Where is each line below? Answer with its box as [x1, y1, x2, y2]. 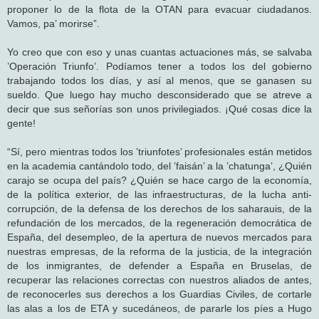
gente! [7, 117, 36, 129]
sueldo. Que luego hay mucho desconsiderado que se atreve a [7, 88, 312, 100]
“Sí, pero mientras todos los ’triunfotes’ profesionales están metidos [7, 145, 312, 157]
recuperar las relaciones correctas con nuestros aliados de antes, [7, 273, 312, 286]
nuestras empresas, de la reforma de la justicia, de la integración [7, 245, 312, 257]
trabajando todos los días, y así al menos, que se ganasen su [7, 74, 312, 86]
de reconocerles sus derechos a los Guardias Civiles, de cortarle [7, 288, 312, 300]
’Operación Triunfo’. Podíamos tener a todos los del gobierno [7, 60, 312, 72]
